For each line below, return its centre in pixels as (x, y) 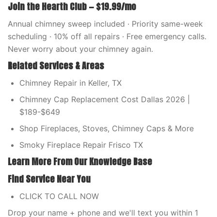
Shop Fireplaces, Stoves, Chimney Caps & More (107, 128)
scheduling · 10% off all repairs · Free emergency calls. (107, 36)
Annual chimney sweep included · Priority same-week (105, 24)
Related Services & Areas (56, 66)
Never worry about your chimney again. (80, 49)
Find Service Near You (49, 179)
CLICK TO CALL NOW (59, 196)
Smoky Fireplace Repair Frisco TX (81, 145)
